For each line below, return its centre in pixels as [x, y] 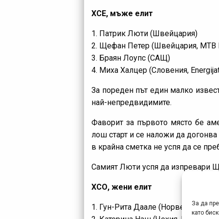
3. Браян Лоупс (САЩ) [131, 58]
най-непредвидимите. [131, 102]
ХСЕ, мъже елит [122, 13]
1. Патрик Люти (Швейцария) [144, 33]
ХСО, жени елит [122, 187]
